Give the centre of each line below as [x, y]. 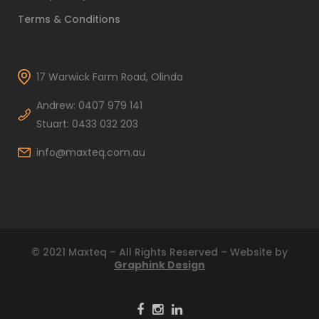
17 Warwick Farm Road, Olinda [110, 77]
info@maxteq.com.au [91, 152]
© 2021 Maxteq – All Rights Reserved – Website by [159, 252]
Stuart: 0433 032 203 [87, 124]
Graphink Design [159, 265]
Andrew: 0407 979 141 [89, 105]
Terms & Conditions [69, 19]
